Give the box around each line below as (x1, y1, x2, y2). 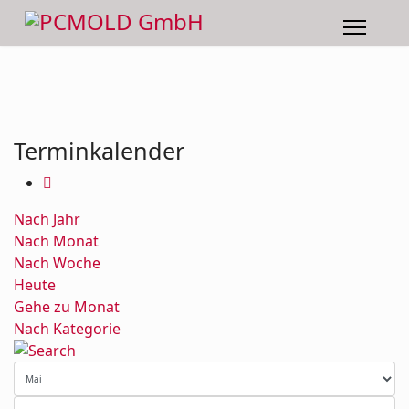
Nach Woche (14, 253, 100, 273)
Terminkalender (14, 135, 184, 166)
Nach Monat (14, 231, 99, 251)
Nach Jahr (14, 209, 80, 229)
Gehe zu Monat (14, 297, 120, 317)
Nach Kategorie (14, 319, 121, 339)
